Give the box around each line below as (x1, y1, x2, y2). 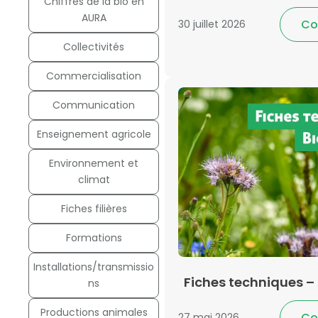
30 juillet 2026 (178, 17, 246, 32)
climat (77, 172, 110, 187)
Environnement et (49, 155, 138, 170)
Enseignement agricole (36, 126, 151, 141)
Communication (53, 97, 135, 112)
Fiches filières (60, 201, 127, 216)
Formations (65, 230, 122, 245)
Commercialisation (46, 68, 141, 83)
